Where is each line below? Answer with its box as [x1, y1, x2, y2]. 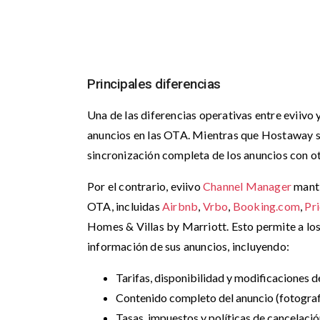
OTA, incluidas [87, 199, 162, 213]
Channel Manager [203, 179, 291, 193]
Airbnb [162, 199, 199, 213]
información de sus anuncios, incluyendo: [87, 239, 289, 253]
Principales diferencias [87, 76, 221, 92]
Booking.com [232, 199, 301, 213]
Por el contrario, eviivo [87, 179, 203, 193]
